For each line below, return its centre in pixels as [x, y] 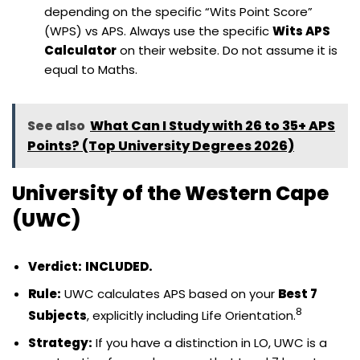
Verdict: [55, 266]
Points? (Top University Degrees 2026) [161, 145]
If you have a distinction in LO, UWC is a [210, 342]
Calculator [80, 50]
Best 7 [298, 293]
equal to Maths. [91, 69]
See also [56, 125]
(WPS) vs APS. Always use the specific [158, 31]
